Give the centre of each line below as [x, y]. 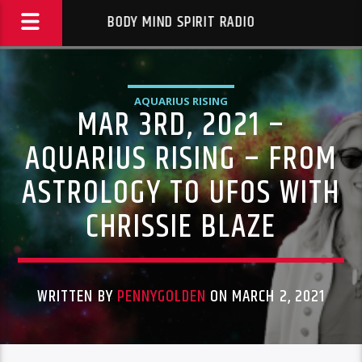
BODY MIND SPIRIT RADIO [181, 22]
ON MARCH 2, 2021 [265, 297]
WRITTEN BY [77, 297]
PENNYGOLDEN [162, 297]
